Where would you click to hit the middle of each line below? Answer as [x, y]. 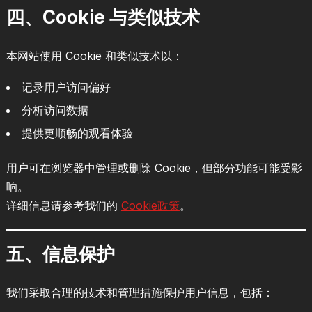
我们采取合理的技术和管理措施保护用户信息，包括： [140, 292]
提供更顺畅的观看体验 [77, 133]
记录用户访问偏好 [66, 87]
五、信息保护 [60, 253]
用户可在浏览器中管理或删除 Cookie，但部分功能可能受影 [154, 167]
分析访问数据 [55, 110]
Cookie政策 [150, 205]
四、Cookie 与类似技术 [103, 17]
